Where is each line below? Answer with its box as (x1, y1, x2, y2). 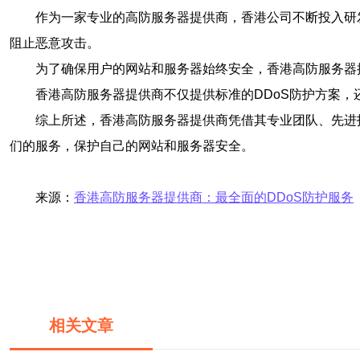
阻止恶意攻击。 (10, 36, 100, 50)
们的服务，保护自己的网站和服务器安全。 (10, 139, 254, 153)
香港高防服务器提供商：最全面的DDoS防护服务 (74, 190, 354, 204)
